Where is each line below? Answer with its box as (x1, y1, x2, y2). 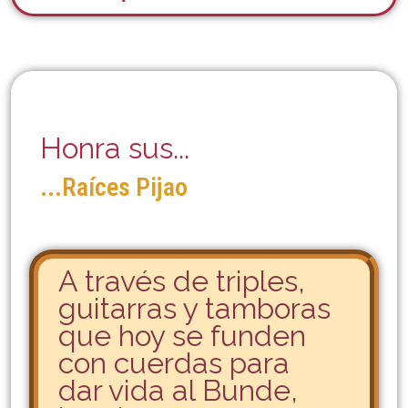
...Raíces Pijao (40, 172, 188, 202)
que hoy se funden (58, 319, 306, 352)
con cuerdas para (58, 346, 290, 380)
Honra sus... (40, 131, 189, 165)
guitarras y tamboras (58, 291, 331, 325)
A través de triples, (58, 264, 305, 298)
